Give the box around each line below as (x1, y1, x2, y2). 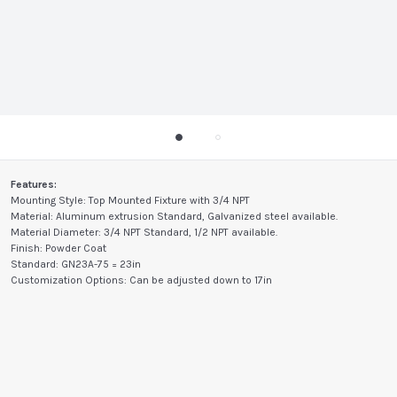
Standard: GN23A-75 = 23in (11, 258, 141, 270)
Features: (11, 178, 57, 191)
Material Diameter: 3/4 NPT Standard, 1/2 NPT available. (11, 226, 277, 238)
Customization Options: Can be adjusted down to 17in (11, 274, 272, 286)
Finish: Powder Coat (11, 242, 106, 254)
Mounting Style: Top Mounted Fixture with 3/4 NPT (11, 194, 250, 206)
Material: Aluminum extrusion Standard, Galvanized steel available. (11, 210, 338, 222)
